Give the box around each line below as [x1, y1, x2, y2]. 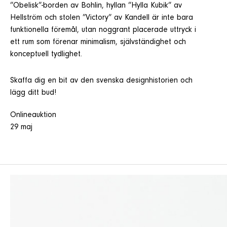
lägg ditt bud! [10, 89, 56, 97]
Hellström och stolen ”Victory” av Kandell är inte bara [10, 14, 193, 22]
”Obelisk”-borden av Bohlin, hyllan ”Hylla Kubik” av [10, 2, 182, 10]
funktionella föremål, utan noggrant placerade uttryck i [10, 26, 196, 34]
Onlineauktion [10, 111, 56, 120]
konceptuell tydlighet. [10, 51, 82, 59]
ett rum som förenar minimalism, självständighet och [10, 39, 186, 47]
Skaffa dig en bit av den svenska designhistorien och [10, 77, 193, 85]
